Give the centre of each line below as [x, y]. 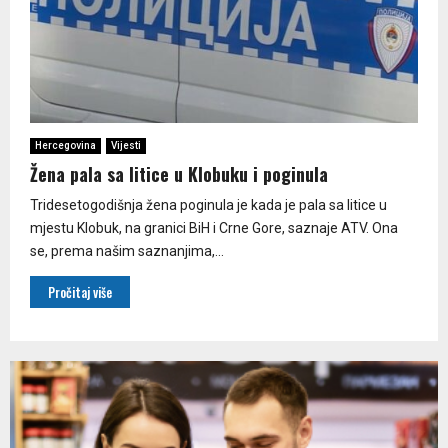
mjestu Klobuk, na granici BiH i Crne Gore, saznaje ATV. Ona [214, 227]
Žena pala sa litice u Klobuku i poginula [179, 173]
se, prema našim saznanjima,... [127, 250]
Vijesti [126, 145]
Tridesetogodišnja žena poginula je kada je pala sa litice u [208, 204]
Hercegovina [65, 145]
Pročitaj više [80, 291]
